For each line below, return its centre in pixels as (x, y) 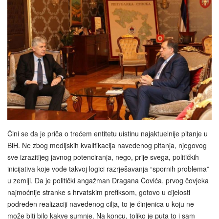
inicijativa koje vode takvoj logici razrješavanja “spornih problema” (108, 168)
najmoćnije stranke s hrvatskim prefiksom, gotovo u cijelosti (99, 192)
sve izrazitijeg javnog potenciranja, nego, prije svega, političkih (103, 157)
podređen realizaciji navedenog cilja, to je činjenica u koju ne (101, 204)
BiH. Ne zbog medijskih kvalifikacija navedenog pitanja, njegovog (107, 145)
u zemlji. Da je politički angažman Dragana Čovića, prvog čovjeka (108, 180)
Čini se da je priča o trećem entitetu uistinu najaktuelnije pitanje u (108, 133)
